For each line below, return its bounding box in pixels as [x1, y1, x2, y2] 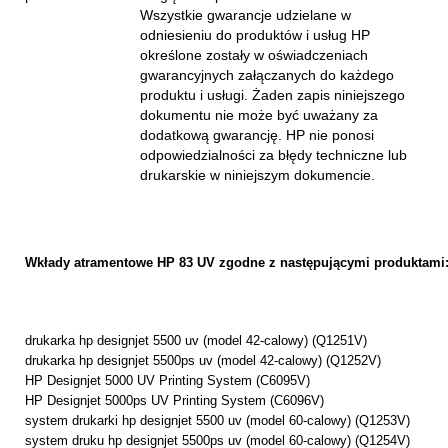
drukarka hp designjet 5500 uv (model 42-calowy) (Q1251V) [25, 333, 367, 348]
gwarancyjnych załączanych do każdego [140, 67, 394, 83]
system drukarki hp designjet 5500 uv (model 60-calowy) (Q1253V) [25, 413, 410, 428]
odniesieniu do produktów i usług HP [140, 27, 370, 43]
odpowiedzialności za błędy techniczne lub [140, 147, 407, 163]
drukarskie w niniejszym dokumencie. [140, 167, 375, 183]
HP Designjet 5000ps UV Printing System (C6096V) [25, 393, 324, 408]
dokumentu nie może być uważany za [140, 107, 378, 123]
